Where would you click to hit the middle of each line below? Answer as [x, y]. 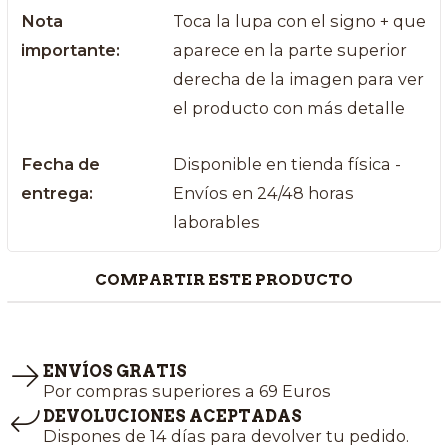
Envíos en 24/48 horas [263, 193]
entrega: [57, 193]
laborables [216, 222]
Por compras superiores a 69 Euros [186, 391]
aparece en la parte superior [289, 50]
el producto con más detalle [288, 108]
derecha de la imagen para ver [298, 79]
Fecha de [61, 164]
